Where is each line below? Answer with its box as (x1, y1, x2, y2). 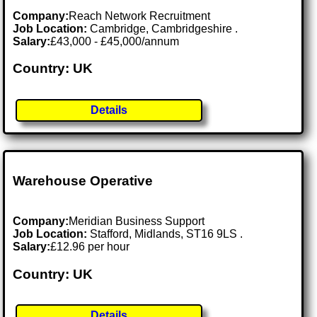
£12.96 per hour (50, 240, 130, 253)
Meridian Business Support (69, 214, 205, 227)
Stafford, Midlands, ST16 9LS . (90, 227, 243, 240)
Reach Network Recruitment (69, 9, 211, 22)
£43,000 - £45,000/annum (50, 35, 180, 47)
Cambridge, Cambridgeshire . (90, 22, 238, 35)
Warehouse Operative (13, 173, 154, 189)
